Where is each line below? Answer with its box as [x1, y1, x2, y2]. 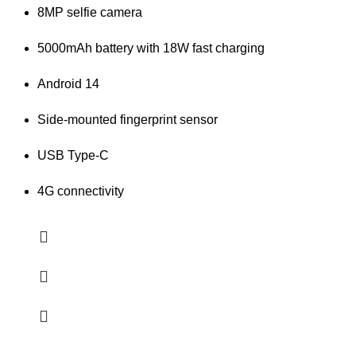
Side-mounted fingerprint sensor [37, 112, 218, 126]
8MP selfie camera [37, 5, 142, 19]
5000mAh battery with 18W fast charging [37, 41, 265, 55]
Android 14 [37, 76, 99, 91]
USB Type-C [37, 148, 109, 162]
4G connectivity [37, 184, 124, 198]
